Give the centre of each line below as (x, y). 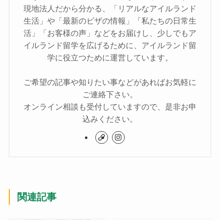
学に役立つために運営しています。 (110, 58)
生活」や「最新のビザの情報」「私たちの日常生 (110, 21)
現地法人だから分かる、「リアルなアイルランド (110, 9)
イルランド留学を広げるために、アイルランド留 (110, 45)
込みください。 (110, 119)
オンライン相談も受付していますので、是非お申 (110, 107)
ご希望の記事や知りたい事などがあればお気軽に (110, 82)
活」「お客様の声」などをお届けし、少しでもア (110, 33)
